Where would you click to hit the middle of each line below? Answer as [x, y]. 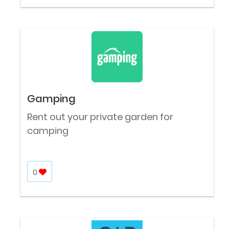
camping [48, 131]
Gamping [51, 99]
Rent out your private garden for [100, 117]
